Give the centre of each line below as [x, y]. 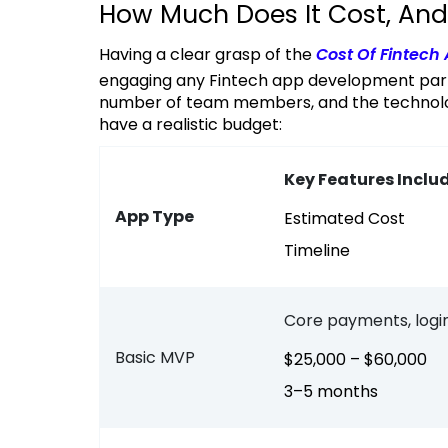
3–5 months [335, 392]
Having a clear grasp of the [213, 55]
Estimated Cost [349, 219]
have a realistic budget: [190, 125]
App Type [154, 217]
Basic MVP [155, 358]
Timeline [322, 251]
